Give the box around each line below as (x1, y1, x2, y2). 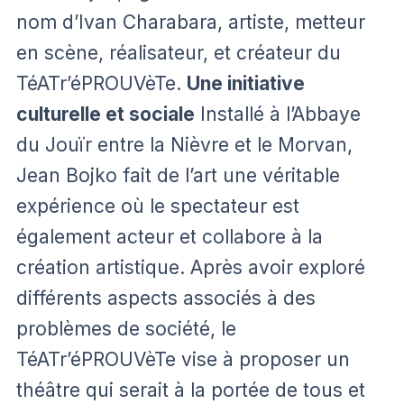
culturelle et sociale (16, 102, 195, 125)
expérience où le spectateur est (16, 194, 299, 217)
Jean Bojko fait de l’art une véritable (16, 163, 340, 187)
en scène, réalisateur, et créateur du (16, 41, 341, 64)
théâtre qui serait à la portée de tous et (16, 378, 365, 401)
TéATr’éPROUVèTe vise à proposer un (16, 347, 350, 371)
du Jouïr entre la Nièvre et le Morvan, (16, 133, 353, 156)
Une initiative (187, 71, 305, 95)
